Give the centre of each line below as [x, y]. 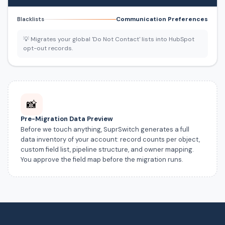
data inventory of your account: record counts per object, [110, 139]
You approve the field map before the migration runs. [102, 159]
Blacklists [31, 19]
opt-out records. [48, 48]
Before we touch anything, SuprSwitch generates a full [105, 129]
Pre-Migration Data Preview [67, 119]
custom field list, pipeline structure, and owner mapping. [107, 149]
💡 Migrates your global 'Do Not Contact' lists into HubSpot [109, 39]
